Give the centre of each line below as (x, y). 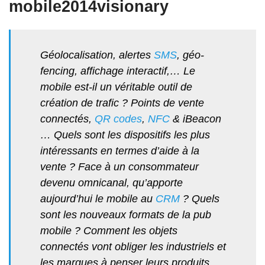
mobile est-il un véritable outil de (116, 87)
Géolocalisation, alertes (97, 55)
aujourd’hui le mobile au (98, 199)
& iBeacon (195, 119)
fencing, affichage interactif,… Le (118, 71)
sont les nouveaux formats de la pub (126, 215)
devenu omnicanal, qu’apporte (112, 183)
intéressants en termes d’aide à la (120, 151)
